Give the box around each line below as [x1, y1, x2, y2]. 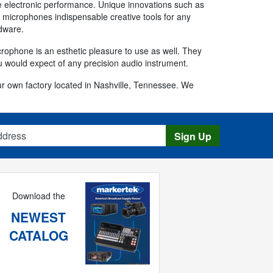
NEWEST [11, 208, 66, 227]
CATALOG [9, 226, 68, 245]
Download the [12, 190, 65, 202]
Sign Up [174, 129, 211, 144]
